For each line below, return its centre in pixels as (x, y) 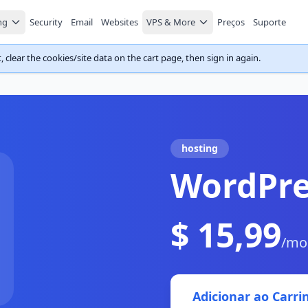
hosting (200, 148)
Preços (231, 22)
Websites (120, 22)
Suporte (269, 22)
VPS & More (171, 22)
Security (46, 22)
